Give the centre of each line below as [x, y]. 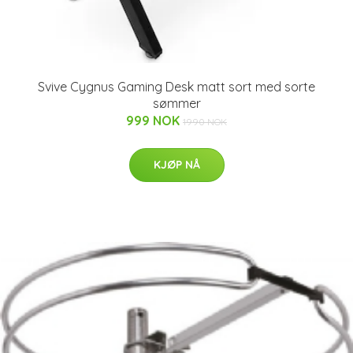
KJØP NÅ [176, 164]
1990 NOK [205, 121]
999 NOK [154, 120]
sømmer [176, 103]
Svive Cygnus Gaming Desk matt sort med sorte [176, 86]
